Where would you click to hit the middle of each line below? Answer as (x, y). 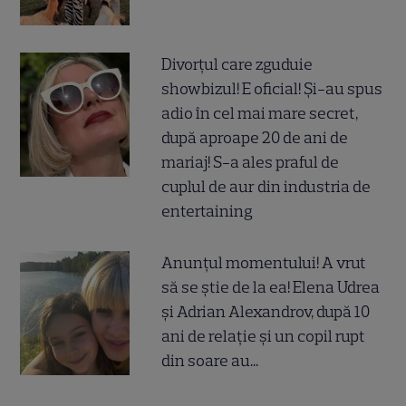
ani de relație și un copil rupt (264, 336)
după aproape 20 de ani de (255, 137)
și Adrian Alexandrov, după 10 (266, 311)
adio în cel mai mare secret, (260, 113)
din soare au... (210, 360)
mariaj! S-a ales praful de (251, 162)
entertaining (208, 211)
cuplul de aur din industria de (266, 186)
